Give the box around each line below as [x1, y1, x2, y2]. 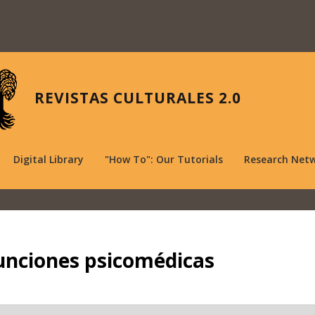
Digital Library [13, 152, 84, 166]
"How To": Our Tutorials [105, 152, 223, 166]
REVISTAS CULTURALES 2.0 [34, 88, 241, 108]
